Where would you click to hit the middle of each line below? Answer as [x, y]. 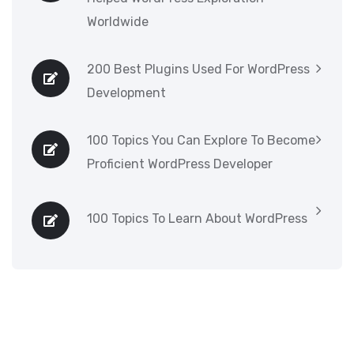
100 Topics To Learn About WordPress [197, 218]
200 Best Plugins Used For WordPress [198, 69]
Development [126, 93]
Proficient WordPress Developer [180, 164]
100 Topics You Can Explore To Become [201, 140]
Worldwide [118, 22]
